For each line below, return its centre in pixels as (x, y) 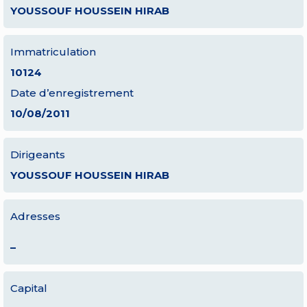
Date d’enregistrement (72, 93)
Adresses (35, 216)
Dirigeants (38, 155)
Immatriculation (53, 52)
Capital (29, 288)
